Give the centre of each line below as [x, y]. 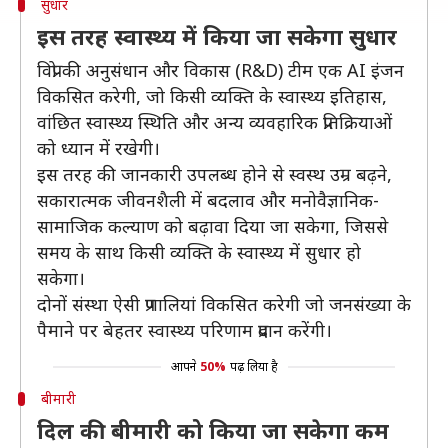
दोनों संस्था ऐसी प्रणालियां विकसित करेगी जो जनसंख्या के [224, 304]
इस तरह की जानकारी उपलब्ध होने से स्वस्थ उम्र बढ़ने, [214, 174]
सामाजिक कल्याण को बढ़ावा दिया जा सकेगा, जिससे [212, 226]
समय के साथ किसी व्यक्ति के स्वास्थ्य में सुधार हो [199, 252]
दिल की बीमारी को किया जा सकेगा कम [213, 430]
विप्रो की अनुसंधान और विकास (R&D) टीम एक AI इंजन [220, 70]
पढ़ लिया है [253, 366]
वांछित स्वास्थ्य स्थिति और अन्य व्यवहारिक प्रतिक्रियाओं [214, 122]
